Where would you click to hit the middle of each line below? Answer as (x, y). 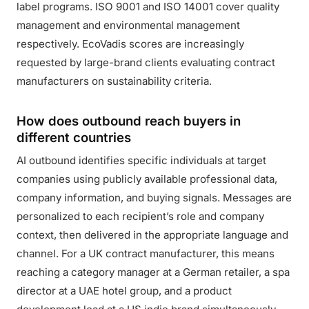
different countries (74, 137)
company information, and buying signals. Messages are (154, 198)
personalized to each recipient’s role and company (140, 216)
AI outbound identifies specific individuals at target (141, 160)
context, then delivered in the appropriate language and (152, 235)
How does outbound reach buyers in (129, 121)
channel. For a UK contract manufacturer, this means (146, 253)
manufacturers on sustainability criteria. (114, 81)
